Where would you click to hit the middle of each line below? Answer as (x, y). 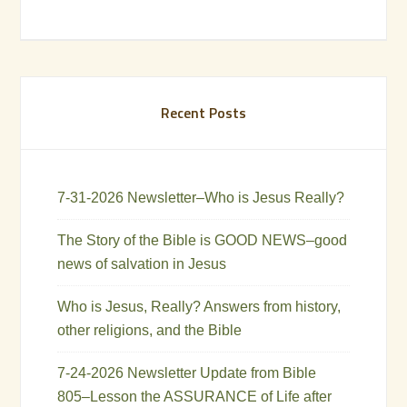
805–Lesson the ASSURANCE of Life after (195, 396)
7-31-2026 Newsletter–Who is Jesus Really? (201, 197)
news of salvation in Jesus (142, 263)
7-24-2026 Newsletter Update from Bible (187, 372)
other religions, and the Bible (150, 330)
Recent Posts (203, 112)
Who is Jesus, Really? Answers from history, (199, 306)
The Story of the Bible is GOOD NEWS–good (203, 240)
